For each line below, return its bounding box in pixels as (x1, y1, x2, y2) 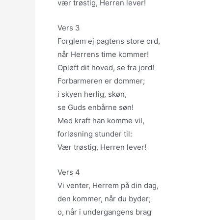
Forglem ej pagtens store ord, (57, 36, 160, 46)
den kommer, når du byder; (57, 194, 151, 203)
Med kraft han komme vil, (57, 116, 144, 125)
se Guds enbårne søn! (57, 103, 134, 112)
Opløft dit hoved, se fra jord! (57, 63, 154, 72)
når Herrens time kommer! (57, 50, 149, 59)
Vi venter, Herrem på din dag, (57, 181, 159, 190)
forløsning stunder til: (57, 129, 132, 138)
